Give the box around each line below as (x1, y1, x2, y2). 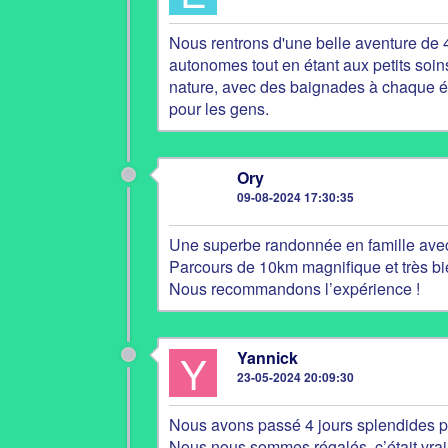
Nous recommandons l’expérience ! (169, 277, 420, 300)
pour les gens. (169, 97, 269, 120)
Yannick (237, 346, 298, 369)
